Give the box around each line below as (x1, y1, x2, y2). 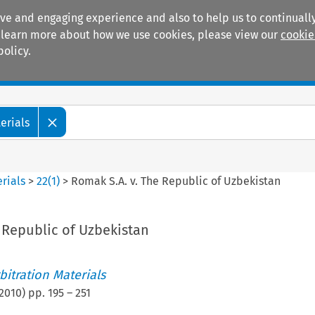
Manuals (31, 63, 76, 79)
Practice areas (121, 63, 196, 79)
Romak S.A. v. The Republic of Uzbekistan (71, 174, 281, 188)
